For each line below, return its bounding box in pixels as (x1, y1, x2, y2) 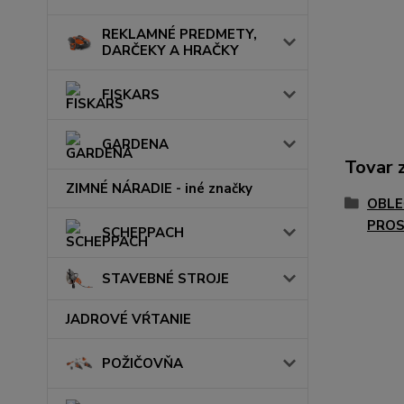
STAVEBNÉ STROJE (102, 270, 229, 289)
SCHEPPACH (102, 223, 184, 242)
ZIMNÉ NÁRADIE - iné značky (66, 179, 252, 197)
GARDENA (102, 134, 169, 153)
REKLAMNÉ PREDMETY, (102, 24, 257, 43)
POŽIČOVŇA (102, 354, 183, 373)
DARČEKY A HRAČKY (102, 41, 239, 60)
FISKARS (102, 85, 160, 104)
